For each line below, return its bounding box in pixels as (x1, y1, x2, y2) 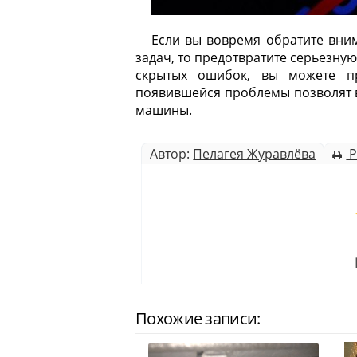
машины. (135, 101, 192, 119)
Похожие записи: (135, 308, 261, 329)
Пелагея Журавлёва (193, 145, 316, 163)
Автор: (150, 145, 194, 163)
